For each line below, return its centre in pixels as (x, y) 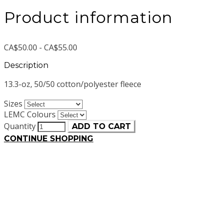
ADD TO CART (101, 127)
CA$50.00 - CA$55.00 (41, 48)
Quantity (20, 126)
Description (26, 66)
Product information (88, 17)
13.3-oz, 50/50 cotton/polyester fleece (73, 84)
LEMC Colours (30, 115)
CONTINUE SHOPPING (49, 139)
